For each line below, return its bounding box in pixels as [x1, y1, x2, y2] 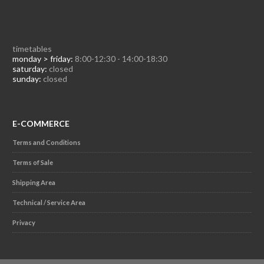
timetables [12, 43, 52, 54]
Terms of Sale [12, 158, 53, 166]
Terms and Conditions [12, 138, 81, 146]
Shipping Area [12, 178, 55, 186]
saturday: [12, 63, 47, 74]
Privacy [12, 218, 35, 226]
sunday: [12, 73, 41, 84]
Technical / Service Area [12, 198, 85, 206]
